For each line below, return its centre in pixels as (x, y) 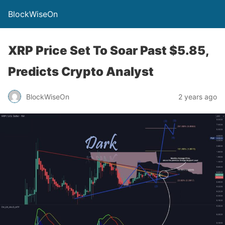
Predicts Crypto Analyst (81, 72)
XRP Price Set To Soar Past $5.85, (108, 50)
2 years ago (198, 96)
